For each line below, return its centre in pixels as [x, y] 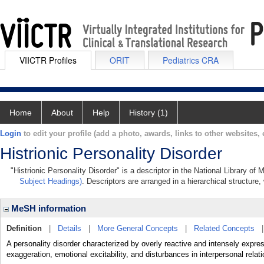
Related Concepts [224, 228]
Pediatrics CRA [191, 60]
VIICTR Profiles [48, 60]
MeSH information [47, 208]
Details [70, 228]
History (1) [148, 113]
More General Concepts [138, 228]
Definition [24, 228]
